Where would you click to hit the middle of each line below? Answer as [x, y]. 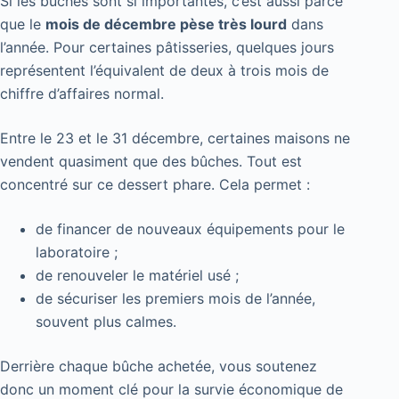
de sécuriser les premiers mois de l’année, [175, 298]
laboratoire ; [77, 252]
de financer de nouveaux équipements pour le [190, 228]
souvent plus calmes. [106, 321]
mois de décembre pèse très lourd [166, 24]
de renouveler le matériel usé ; [137, 275]
